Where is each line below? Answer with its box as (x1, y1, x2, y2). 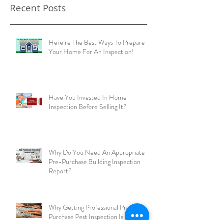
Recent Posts (10, 30, 66, 44)
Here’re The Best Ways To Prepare (49, 66, 145, 77)
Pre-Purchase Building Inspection (49, 186, 140, 196)
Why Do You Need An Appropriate (49, 176, 145, 187)
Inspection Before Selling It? (49, 131, 127, 141)
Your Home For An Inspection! (49, 76, 134, 86)
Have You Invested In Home (49, 121, 127, 132)
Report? (49, 195, 72, 205)
